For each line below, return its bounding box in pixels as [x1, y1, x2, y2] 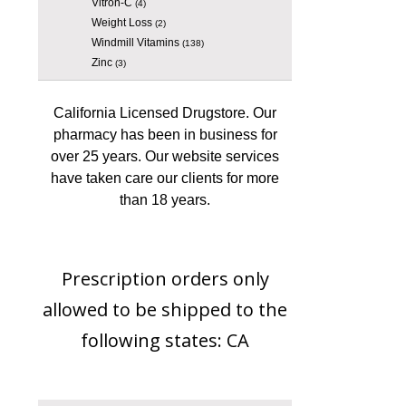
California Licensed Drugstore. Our [53, 105, 276, 121]
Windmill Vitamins [91, 36, 179, 49]
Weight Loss [91, 16, 152, 29]
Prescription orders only [61, 266, 269, 291]
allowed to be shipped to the [43, 297, 287, 322]
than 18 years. [120, 192, 210, 208]
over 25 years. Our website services [51, 149, 279, 164]
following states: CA [81, 328, 249, 353]
